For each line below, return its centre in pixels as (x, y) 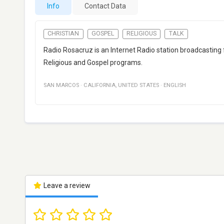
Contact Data (105, 6)
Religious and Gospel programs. (93, 63)
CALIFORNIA (99, 85)
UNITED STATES (138, 85)
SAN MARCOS (61, 85)
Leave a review (66, 186)
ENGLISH (175, 85)
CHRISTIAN (63, 34)
